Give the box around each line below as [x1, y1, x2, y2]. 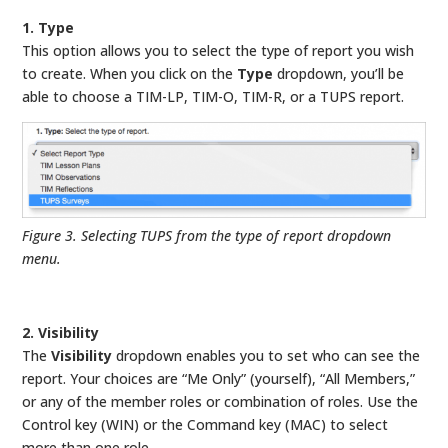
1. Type [22, 17, 75, 37]
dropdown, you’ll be [273, 63, 405, 83]
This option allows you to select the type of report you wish [22, 40, 415, 60]
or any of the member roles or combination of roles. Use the [22, 392, 419, 412]
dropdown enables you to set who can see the [112, 346, 421, 366]
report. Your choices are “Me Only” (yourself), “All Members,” [22, 369, 416, 389]
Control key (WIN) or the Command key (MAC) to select [22, 415, 389, 435]
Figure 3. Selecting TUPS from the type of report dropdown [22, 226, 392, 246]
